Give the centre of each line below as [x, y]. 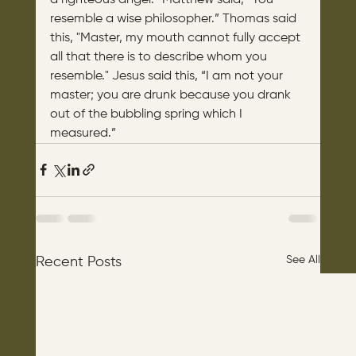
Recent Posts [78, 262]
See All [304, 259]
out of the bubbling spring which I [147, 114]
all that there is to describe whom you [160, 57]
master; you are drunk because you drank [172, 95]
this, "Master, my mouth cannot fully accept [176, 38]
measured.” [83, 133]
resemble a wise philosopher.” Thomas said [174, 19]
